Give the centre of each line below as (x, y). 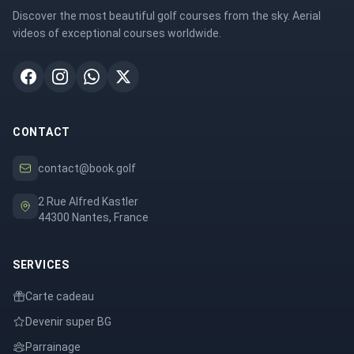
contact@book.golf (87, 168)
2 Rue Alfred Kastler (88, 201)
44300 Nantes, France (93, 217)
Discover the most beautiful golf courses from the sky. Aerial (167, 16)
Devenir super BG (68, 322)
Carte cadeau (60, 296)
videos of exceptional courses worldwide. (117, 33)
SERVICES (41, 265)
